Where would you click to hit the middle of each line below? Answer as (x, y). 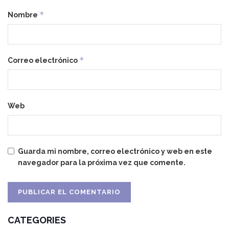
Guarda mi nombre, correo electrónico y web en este (115, 151)
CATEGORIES (37, 220)
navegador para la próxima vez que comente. (102, 162)
